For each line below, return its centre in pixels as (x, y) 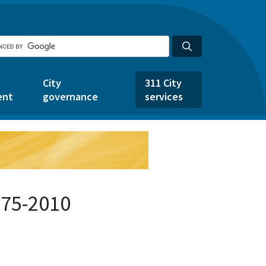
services (164, 96)
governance (70, 96)
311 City (163, 83)
